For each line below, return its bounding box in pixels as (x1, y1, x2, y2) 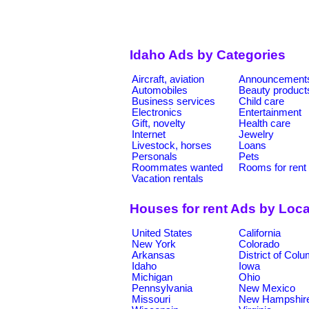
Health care (239, 117, 290, 129)
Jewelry (239, 128, 274, 140)
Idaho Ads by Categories (130, 48, 286, 63)
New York (132, 238, 176, 250)
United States (132, 227, 192, 239)
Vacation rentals (132, 172, 203, 184)
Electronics (132, 106, 182, 118)
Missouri (132, 293, 170, 305)
